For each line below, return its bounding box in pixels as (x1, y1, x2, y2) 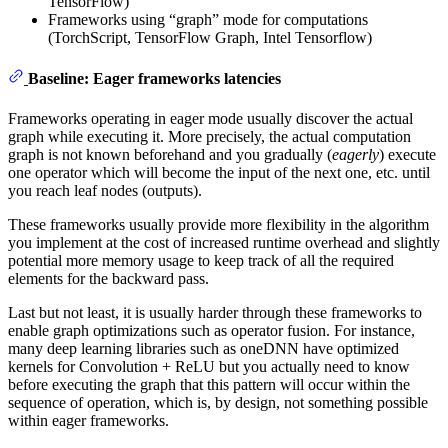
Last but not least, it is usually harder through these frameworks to (8, 303, 422, 321)
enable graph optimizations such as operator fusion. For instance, (8, 321, 415, 339)
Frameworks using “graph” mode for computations (48, 11, 368, 29)
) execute (379, 145, 436, 163)
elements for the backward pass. (8, 269, 209, 287)
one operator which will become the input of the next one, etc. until (8, 163, 430, 181)
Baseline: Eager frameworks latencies (28, 70, 281, 88)
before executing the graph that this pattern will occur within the (8, 375, 410, 393)
